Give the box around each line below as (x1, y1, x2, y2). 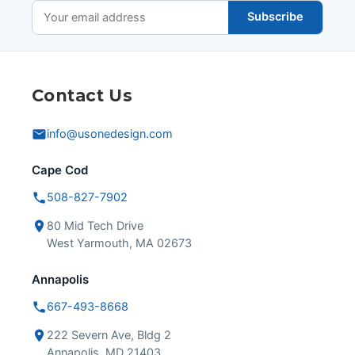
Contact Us (32, 85, 133, 105)
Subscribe (247, 10, 303, 25)
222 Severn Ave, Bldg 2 (47, 327, 171, 342)
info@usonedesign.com (47, 126, 173, 141)
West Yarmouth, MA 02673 (47, 235, 192, 250)
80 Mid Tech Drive (47, 218, 143, 233)
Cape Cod (32, 162, 88, 177)
